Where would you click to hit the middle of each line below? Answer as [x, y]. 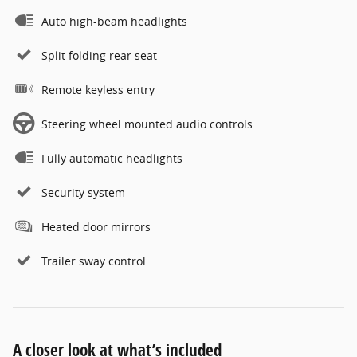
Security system [83, 192]
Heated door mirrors [96, 226]
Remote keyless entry [98, 89]
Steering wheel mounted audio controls [147, 124]
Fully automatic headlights [112, 158]
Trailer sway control [94, 261]
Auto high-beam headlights [114, 21]
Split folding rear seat [99, 55]
